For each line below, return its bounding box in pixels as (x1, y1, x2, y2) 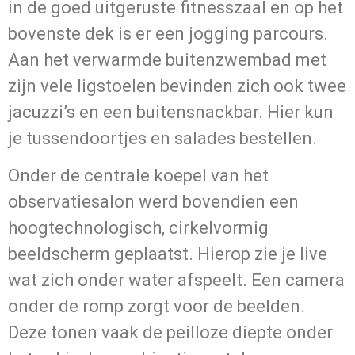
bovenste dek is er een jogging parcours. (8, 23, 328, 44)
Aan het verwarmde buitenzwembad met (8, 49, 326, 70)
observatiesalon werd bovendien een (8, 192, 299, 212)
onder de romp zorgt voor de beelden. (8, 296, 305, 317)
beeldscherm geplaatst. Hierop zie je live (8, 244, 327, 265)
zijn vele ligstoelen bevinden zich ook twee (8, 75, 346, 96)
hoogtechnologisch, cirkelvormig (8, 218, 269, 239)
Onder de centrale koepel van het (8, 166, 269, 186)
